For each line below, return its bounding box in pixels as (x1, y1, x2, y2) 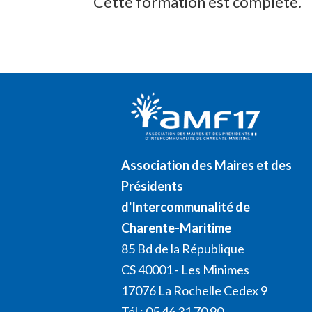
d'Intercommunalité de (121, 198, 251, 214)
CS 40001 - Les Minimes (121, 261, 250, 277)
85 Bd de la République (121, 240, 245, 256)
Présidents (121, 178, 184, 194)
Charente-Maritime (121, 219, 232, 235)
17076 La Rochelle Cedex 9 (121, 282, 268, 298)
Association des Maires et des (121, 157, 292, 173)
